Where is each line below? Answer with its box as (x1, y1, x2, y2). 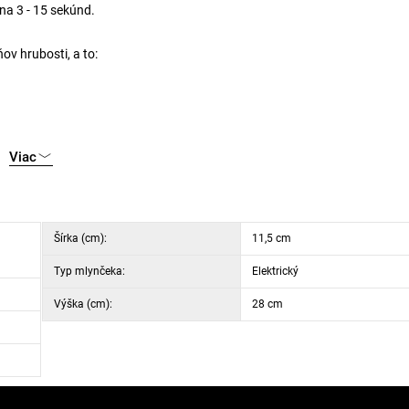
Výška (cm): (53, 298, 112, 310)
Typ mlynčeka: (53, 265, 125, 278)
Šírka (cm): (53, 232, 107, 245)
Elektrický (251, 265, 299, 278)
